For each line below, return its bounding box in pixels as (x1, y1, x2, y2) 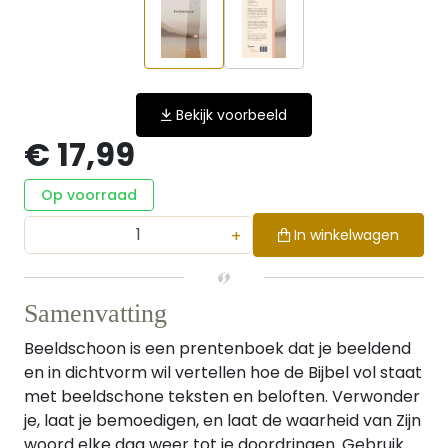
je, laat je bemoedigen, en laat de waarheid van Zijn (24, 409, 421, 432)
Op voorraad (41, 185, 137, 205)
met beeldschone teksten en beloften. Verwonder (24, 385, 420, 408)
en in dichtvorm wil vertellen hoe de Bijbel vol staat (24, 361, 422, 384)
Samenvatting (24, 299, 167, 328)
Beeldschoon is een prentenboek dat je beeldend (24, 337, 411, 360)
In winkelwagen (294, 225, 399, 245)
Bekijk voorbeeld (176, 105, 287, 125)
